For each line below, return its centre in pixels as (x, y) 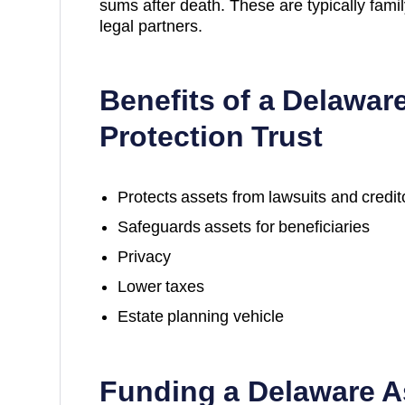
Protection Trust (211, 136)
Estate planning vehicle (200, 316)
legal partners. (151, 26)
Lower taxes (161, 286)
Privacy (144, 256)
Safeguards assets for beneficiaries (244, 226)
